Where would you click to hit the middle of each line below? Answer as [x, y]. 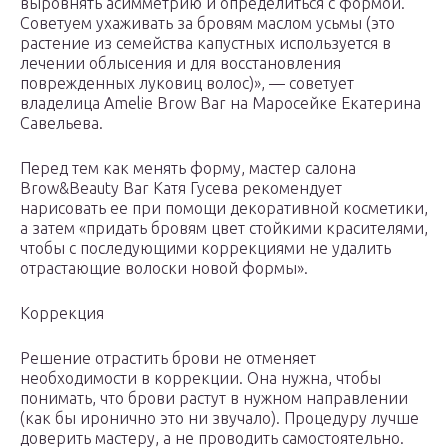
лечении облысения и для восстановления [180, 63]
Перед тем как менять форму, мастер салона [188, 168]
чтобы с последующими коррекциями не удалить [205, 248]
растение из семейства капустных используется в [205, 43]
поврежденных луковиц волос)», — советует [187, 83]
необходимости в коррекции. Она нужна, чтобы [200, 378]
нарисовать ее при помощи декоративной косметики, [224, 208]
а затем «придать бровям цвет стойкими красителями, [224, 228]
